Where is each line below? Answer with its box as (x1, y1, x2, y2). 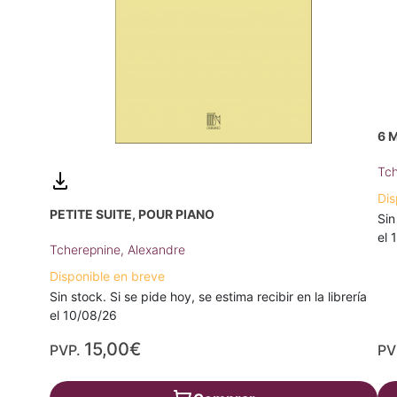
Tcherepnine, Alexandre (50, 241, 185, 257)
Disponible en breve (50, 268, 165, 284)
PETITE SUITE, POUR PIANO (50, 206, 214, 222)
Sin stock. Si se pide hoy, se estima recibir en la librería (50, 288, 367, 304)
